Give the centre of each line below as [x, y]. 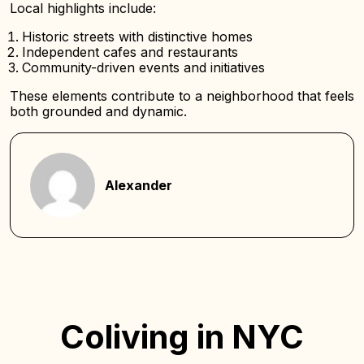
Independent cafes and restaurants [130, 52]
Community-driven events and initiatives [143, 67]
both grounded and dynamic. [98, 111]
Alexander [139, 185]
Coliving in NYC [182, 337]
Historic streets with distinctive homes [137, 37]
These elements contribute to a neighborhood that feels [182, 96]
